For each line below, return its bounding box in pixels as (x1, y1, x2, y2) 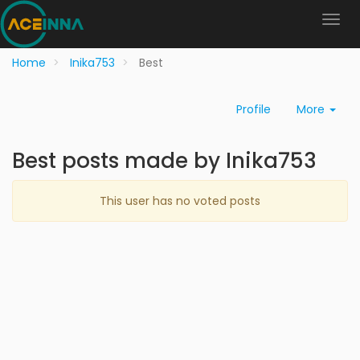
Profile (236, 101, 271, 117)
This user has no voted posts (100, 193, 260, 209)
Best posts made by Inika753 (12, 146, 317, 175)
